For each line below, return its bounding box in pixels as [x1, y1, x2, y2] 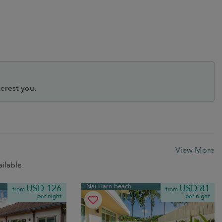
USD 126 [26, 182, 62, 195]
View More [175, 145, 215, 156]
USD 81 [179, 182, 210, 195]
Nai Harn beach [86, 182, 132, 191]
